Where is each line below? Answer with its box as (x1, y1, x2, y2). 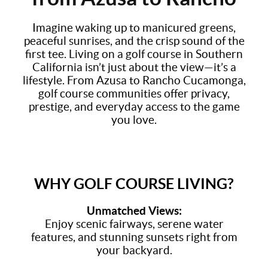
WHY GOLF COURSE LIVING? (34, 175, 234, 192)
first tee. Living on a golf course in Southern (25, 48, 243, 60)
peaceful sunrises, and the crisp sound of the (23, 35, 245, 47)
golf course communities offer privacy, (38, 87, 230, 100)
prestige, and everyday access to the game (28, 100, 240, 113)
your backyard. (96, 244, 172, 257)
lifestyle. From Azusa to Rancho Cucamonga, (22, 74, 246, 87)
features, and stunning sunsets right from (31, 231, 237, 243)
